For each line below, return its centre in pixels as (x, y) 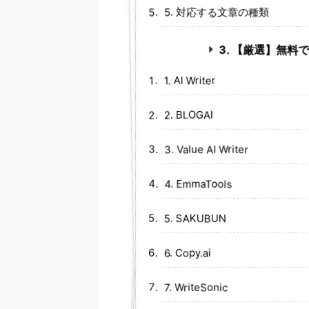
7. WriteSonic (196, 288)
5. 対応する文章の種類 (217, 12)
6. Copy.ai (188, 253)
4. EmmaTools (198, 184)
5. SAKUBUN (195, 219)
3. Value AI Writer (206, 150)
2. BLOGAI (189, 115)
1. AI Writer (190, 81)
